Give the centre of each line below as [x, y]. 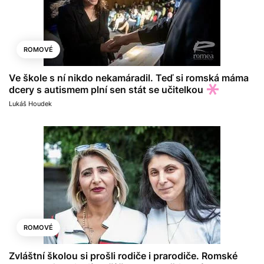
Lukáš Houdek [30, 103]
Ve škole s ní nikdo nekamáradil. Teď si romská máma [129, 77]
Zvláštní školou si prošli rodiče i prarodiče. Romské [123, 255]
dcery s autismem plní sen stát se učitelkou [106, 89]
